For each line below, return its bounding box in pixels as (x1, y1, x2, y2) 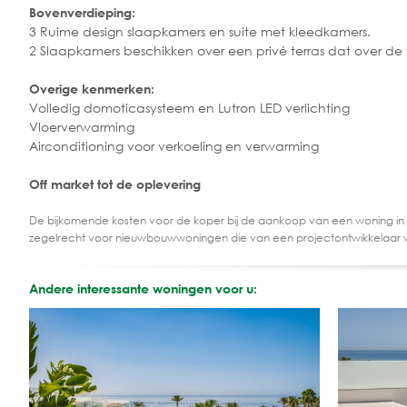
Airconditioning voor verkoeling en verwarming (29, 136, 319, 154)
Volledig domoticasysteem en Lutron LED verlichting (29, 98, 350, 116)
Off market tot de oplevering (29, 175, 201, 192)
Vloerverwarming (29, 117, 134, 135)
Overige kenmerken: (29, 80, 154, 96)
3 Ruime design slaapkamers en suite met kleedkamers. (29, 22, 371, 40)
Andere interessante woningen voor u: (29, 280, 257, 296)
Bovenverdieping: (29, 4, 135, 20)
